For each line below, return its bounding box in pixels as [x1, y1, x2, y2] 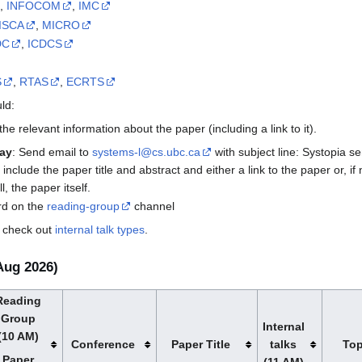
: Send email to [12, 145, 93, 158]
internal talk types [55, 223, 145, 237]
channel [131, 200, 175, 213]
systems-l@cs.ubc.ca [92, 145, 201, 158]
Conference [71, 337, 136, 351]
